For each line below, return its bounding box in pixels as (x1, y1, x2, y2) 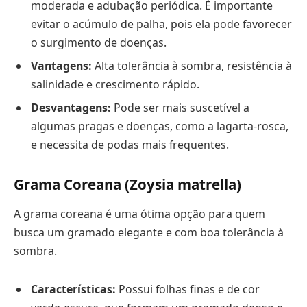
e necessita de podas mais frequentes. (31, 136, 229, 152)
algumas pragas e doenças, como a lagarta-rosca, (31, 118, 288, 134)
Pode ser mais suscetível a (111, 99, 249, 115)
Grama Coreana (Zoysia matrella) (14, 174, 241, 194)
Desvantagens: (31, 99, 111, 115)
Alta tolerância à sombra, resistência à (92, 58, 292, 73)
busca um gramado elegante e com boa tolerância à (14, 225, 284, 241)
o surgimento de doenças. (31, 34, 167, 50)
